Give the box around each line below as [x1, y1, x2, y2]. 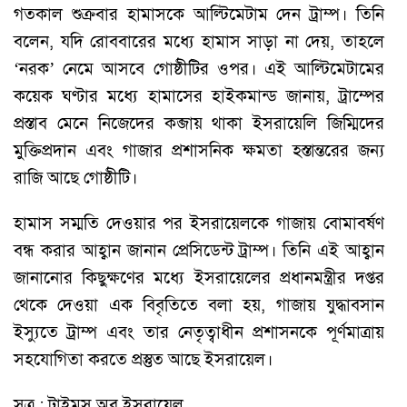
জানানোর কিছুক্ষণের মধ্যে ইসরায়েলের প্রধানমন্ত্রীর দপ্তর [14, 266, 384, 288]
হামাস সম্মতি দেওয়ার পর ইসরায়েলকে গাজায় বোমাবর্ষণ [14, 212, 384, 233]
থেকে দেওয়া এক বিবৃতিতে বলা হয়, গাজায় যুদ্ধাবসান [14, 293, 384, 315]
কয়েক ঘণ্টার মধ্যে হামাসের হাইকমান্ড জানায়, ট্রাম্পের [14, 84, 384, 106]
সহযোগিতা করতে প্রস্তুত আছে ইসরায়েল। [14, 348, 273, 370]
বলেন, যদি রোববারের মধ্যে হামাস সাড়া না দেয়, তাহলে [14, 30, 384, 52]
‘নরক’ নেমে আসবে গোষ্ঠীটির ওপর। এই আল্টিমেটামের [14, 57, 384, 79]
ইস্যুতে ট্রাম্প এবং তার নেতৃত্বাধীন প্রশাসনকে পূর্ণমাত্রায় [14, 321, 384, 342]
